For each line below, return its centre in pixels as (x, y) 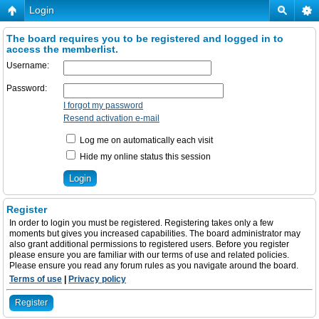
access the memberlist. (62, 49)
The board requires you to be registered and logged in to (145, 38)
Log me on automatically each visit (145, 140)
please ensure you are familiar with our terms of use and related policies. (149, 255)
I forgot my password (103, 105)
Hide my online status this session (144, 157)
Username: (28, 66)
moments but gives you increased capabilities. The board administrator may (155, 234)
